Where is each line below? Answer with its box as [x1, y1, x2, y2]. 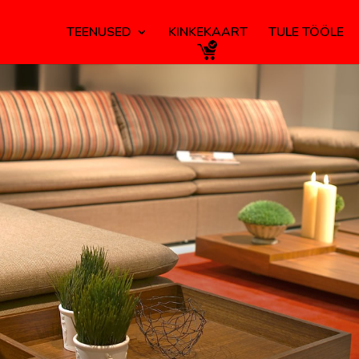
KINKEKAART [167, 23, 248, 41]
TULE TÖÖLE [268, 23, 344, 41]
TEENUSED [66, 23, 131, 41]
